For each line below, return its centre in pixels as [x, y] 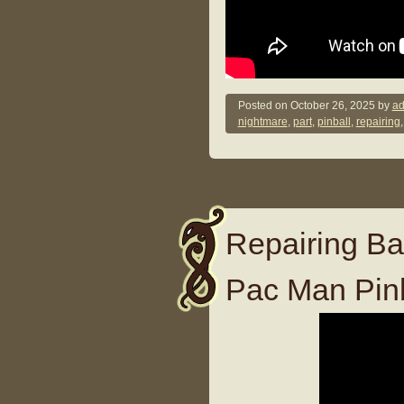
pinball [334, 122]
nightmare [262, 122]
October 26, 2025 [332, 106]
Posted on [264, 106]
